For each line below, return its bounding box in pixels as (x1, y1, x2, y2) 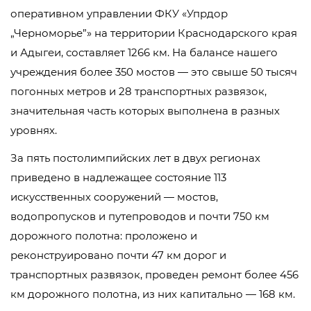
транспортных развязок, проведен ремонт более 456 (10, 268, 299, 281)
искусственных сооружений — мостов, (10, 190, 218, 203)
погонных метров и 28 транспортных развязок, (10, 85, 267, 98)
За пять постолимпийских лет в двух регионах (10, 151, 260, 165)
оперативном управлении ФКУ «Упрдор (10, 7, 228, 20)
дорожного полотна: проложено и (10, 229, 197, 242)
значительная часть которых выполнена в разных (10, 104, 280, 117)
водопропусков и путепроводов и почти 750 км (10, 210, 269, 223)
